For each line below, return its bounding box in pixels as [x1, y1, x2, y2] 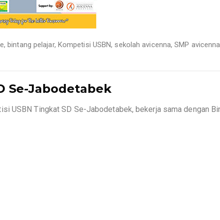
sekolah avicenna [114, 40, 171, 49]
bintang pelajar [7, 40, 55, 49]
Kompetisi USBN [57, 40, 111, 49]
